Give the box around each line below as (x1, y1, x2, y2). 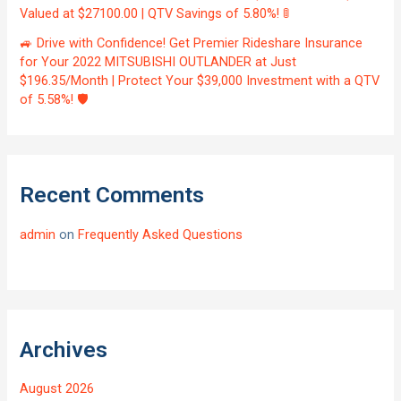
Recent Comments (20, 182, 205, 209)
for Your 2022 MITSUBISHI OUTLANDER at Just (20, 54, 297, 71)
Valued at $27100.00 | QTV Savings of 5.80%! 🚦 (20, 5, 290, 22)
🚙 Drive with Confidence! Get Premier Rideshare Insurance (20, 35, 363, 52)
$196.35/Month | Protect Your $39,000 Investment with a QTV (20, 73, 380, 90)
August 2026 (20, 380, 95, 397)
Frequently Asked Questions (78, 226, 243, 243)
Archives (20, 336, 108, 363)
